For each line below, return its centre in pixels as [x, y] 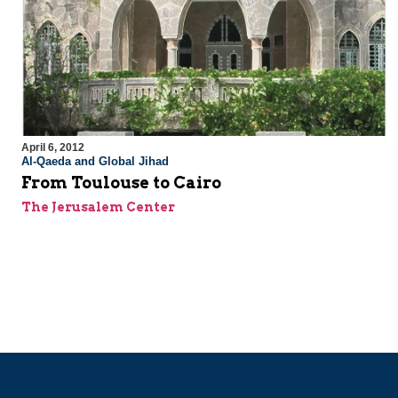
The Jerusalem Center [98, 207]
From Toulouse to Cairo [121, 183]
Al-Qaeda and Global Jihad [95, 162]
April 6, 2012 [53, 148]
